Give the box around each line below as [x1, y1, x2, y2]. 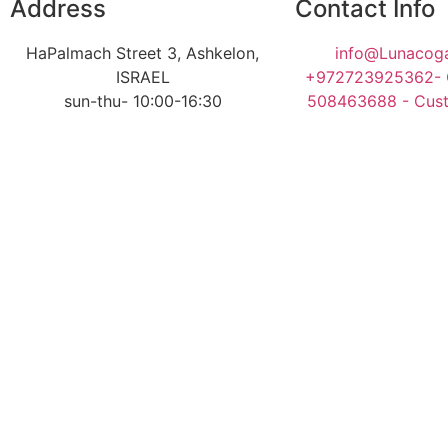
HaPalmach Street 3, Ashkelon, [26, 42, 259, 63]
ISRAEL [115, 66, 170, 87]
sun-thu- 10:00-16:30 [63, 90, 222, 111]
